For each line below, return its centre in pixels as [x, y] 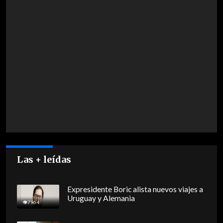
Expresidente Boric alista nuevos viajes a [135, 189]
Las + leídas [44, 160]
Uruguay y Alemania [101, 198]
